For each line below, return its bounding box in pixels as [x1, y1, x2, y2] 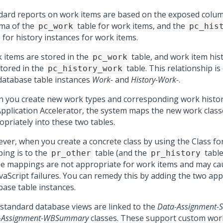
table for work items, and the [75, 20, 187, 31]
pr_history [151, 148, 201, 158]
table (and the [93, 147, 149, 158]
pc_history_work [48, 64, 122, 73]
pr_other [51, 148, 91, 158]
